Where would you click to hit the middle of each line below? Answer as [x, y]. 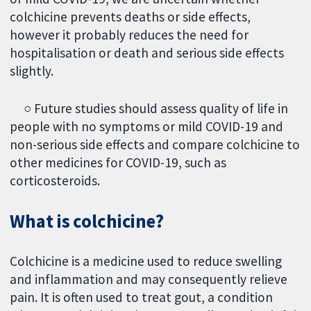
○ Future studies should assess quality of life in [149, 109]
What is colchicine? [87, 221]
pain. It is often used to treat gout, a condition [142, 297]
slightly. [33, 70]
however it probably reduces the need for [129, 34]
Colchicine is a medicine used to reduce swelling [146, 261]
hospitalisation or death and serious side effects [147, 52]
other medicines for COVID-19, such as [118, 163]
